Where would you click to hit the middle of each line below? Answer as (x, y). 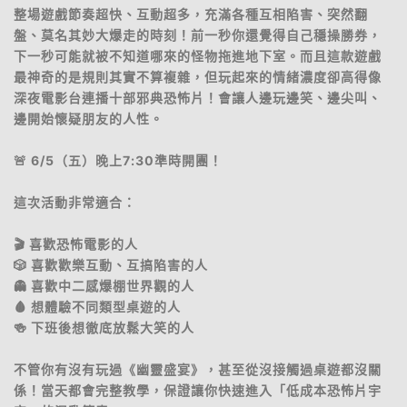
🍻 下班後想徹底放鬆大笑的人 (104, 328)
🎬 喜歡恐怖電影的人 (76, 244)
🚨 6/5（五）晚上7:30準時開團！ (118, 160)
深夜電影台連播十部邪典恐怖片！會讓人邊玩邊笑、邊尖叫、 (198, 98)
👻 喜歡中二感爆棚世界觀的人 (104, 286)
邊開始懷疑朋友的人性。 (89, 119)
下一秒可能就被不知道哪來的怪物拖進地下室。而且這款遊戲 (198, 56)
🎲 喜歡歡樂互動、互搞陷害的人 (111, 265)
